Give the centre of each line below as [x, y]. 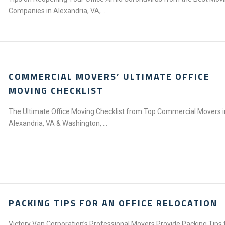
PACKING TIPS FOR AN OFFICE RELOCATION [113, 203]
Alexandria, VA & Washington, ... [58, 123]
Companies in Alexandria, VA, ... [58, 11]
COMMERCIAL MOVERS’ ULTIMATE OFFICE [109, 77]
